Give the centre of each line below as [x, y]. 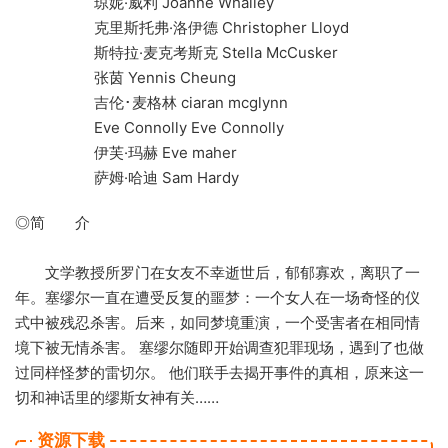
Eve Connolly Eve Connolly [149, 127]
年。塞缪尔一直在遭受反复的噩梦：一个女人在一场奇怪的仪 [217, 297]
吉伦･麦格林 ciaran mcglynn [151, 102]
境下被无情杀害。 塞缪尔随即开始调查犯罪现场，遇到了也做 [219, 347]
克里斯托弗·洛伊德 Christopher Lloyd [182, 27]
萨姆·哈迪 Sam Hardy [127, 177]
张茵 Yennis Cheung [125, 77]
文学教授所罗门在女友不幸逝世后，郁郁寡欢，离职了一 [217, 272]
